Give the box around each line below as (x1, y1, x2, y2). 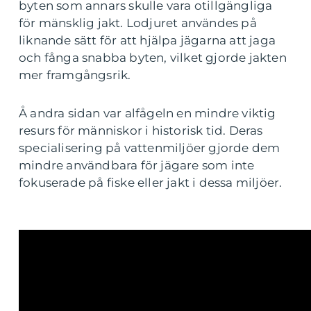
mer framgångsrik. (19, 68, 131, 82)
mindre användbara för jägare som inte (19, 158, 255, 172)
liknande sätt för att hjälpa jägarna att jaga (19, 33, 276, 47)
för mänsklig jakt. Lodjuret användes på (19, 16, 257, 30)
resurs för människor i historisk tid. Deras (19, 124, 263, 137)
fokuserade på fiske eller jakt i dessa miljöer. (19, 176, 283, 190)
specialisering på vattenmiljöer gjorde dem (19, 141, 280, 155)
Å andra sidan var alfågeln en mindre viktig (19, 106, 276, 120)
